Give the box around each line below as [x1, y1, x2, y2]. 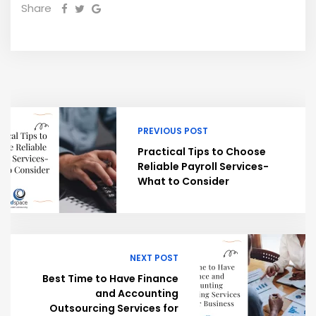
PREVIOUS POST [138, 125, 208, 138]
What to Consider [138, 174, 229, 189]
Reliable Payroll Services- [138, 159, 269, 174]
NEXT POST [130, 252, 178, 265]
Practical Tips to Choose [138, 145, 266, 159]
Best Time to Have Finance [42, 272, 178, 286]
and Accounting [95, 286, 178, 301]
